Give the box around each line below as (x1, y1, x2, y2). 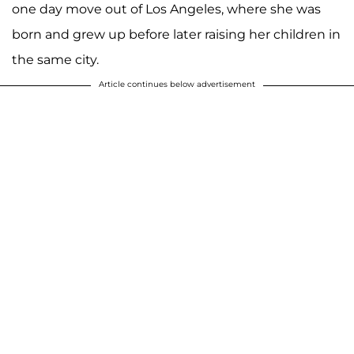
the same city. (12, 51, 99, 67)
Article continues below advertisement (99, 78, 255, 89)
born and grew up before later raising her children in (12, 26, 341, 42)
